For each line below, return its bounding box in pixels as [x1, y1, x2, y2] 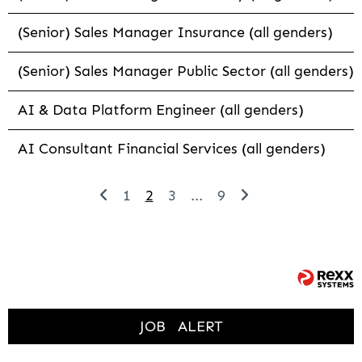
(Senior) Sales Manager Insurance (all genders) [18, 23, 333, 42]
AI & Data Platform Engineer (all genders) [18, 101, 304, 120]
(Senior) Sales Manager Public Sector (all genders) [18, 62, 354, 81]
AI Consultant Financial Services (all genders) [18, 140, 326, 158]
